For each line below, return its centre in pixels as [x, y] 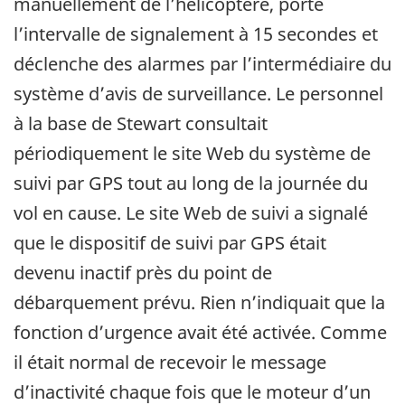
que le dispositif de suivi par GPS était [170, 243]
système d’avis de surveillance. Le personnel [198, 94]
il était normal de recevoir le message [170, 363]
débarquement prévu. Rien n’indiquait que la [199, 303]
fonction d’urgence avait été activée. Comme [200, 333]
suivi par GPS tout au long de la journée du [191, 184]
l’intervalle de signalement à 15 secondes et [196, 34]
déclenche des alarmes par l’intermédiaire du [202, 64]
